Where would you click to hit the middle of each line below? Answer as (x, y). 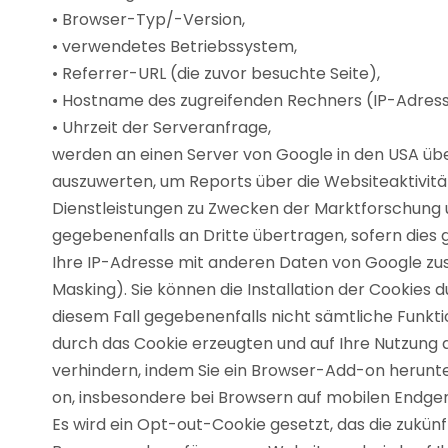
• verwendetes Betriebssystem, (174, 46)
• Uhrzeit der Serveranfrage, (161, 127)
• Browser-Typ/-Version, (148, 19)
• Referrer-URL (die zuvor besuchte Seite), (216, 73)
